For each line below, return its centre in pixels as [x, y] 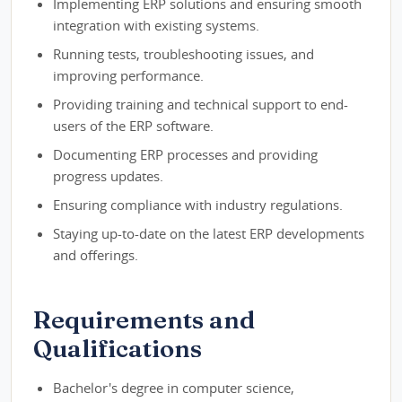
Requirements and [144, 320]
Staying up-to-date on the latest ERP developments [209, 234]
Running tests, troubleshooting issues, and [184, 54]
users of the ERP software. [134, 126]
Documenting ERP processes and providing [186, 155]
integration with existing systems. [157, 26]
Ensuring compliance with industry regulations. [198, 205]
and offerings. [96, 255]
